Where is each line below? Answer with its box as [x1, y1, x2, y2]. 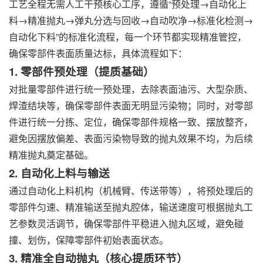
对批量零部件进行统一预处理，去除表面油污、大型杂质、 [9, 82, 253, 96]
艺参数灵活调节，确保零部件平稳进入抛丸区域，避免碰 [9, 217, 244, 231]
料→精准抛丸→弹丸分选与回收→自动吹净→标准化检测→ [9, 14, 253, 28]
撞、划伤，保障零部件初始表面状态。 [9, 233, 168, 247]
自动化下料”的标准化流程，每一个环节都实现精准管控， [9, 30, 247, 44]
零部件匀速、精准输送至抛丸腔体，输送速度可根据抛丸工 [9, 200, 253, 214]
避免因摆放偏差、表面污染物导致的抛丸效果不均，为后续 [9, 131, 253, 146]
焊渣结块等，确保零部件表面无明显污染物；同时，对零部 [9, 99, 253, 113]
